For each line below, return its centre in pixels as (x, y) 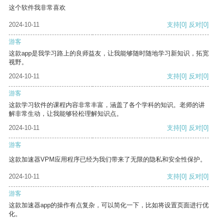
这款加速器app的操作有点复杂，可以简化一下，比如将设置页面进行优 (109, 205)
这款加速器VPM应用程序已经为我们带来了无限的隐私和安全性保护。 (108, 160)
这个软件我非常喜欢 (37, 8)
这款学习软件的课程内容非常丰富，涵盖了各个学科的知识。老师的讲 (107, 105)
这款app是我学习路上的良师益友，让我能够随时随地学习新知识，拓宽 (109, 54)
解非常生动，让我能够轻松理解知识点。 (66, 114)
